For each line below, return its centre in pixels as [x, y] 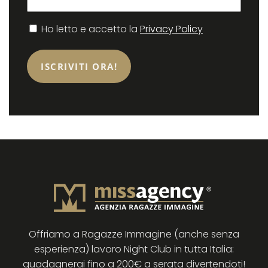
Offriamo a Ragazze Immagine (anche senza [134, 234]
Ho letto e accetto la [91, 29]
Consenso [52, 29]
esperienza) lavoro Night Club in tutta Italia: [134, 249]
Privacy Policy [171, 29]
